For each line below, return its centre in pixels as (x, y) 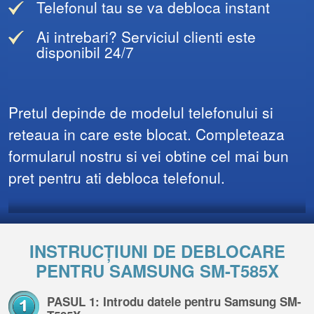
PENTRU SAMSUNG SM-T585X (157, 271)
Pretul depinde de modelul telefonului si (141, 112)
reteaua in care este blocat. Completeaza (146, 134)
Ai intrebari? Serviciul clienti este (146, 36)
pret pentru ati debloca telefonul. (117, 177)
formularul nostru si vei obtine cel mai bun (149, 156)
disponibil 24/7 (85, 52)
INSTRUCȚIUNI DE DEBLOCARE (157, 251)
